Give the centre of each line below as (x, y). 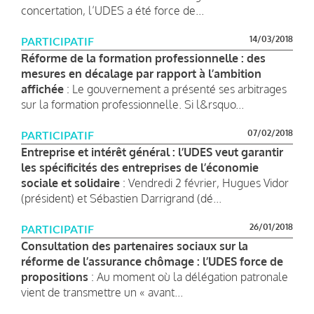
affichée (42, 89)
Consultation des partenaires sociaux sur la (135, 246)
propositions (55, 277)
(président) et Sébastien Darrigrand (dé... (121, 198)
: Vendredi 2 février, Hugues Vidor (204, 183)
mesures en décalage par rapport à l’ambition (141, 73)
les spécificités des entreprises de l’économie (140, 167)
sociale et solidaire (70, 183)
